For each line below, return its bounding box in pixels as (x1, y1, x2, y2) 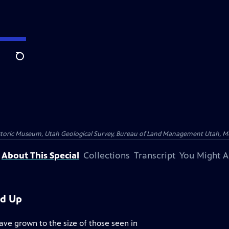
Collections (83, 150, 130, 161)
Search (15, 57, 40, 67)
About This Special (2, 150, 79, 161)
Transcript (134, 150, 175, 161)
